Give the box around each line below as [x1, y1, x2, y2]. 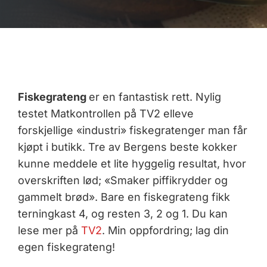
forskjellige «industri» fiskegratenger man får [18, 123, 247, 136]
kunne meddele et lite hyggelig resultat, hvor [18, 157, 246, 170]
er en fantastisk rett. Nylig [88, 90, 221, 103]
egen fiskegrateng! [18, 240, 115, 253]
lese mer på [18, 223, 81, 237]
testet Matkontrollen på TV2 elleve [18, 107, 194, 120]
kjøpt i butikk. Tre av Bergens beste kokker [18, 140, 237, 153]
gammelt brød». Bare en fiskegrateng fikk [18, 190, 230, 203]
